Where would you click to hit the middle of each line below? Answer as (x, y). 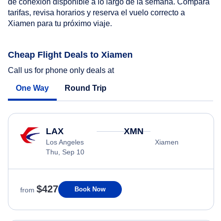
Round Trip (86, 88)
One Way (32, 88)
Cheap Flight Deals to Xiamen (70, 55)
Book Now (90, 189)
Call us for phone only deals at (62, 71)
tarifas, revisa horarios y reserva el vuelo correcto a (96, 12)
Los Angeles (65, 142)
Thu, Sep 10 (65, 152)
